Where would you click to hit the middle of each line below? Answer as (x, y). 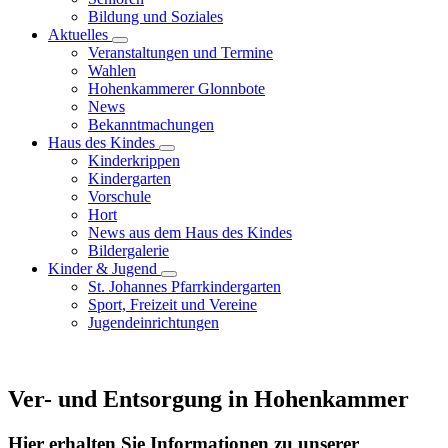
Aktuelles (80, 34)
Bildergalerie (128, 250)
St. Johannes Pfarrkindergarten (184, 286)
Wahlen (112, 70)
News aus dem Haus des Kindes (190, 232)
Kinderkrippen (134, 160)
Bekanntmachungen (151, 124)
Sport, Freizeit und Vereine (172, 304)
